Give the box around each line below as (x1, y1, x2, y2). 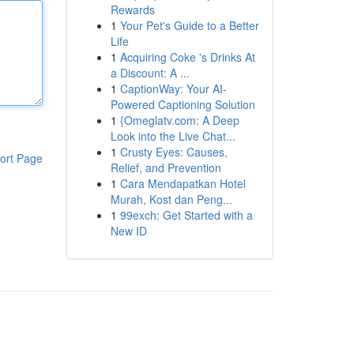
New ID (110, 223, 147, 239)
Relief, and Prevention (110, 160, 221, 175)
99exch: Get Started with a (119, 207, 253, 223)
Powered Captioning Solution (110, 96, 255, 112)
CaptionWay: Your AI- (119, 81, 227, 96)
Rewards (110, 2, 155, 17)
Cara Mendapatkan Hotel (119, 175, 246, 191)
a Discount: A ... (110, 65, 190, 81)
